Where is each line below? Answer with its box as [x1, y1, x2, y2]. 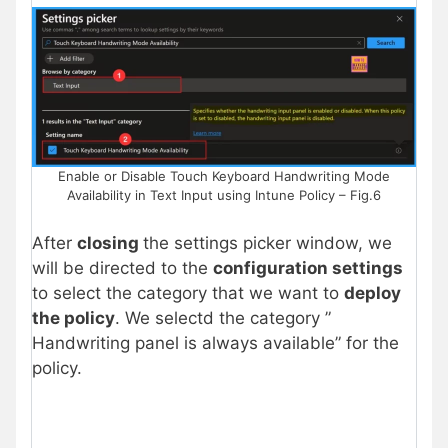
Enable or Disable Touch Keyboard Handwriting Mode [58, 168, 390, 185]
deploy [344, 282, 401, 303]
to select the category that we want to [32, 282, 344, 303]
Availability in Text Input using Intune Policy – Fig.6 [67, 187, 381, 204]
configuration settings [213, 257, 403, 278]
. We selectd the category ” [115, 307, 331, 328]
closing [77, 232, 143, 253]
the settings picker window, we [143, 232, 392, 253]
